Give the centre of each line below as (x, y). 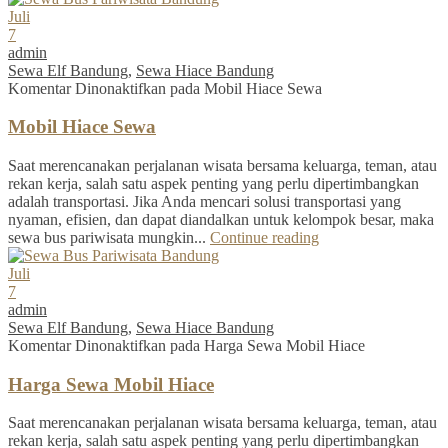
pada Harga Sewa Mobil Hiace (265, 346)
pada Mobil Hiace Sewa (244, 88)
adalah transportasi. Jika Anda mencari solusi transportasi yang (204, 202)
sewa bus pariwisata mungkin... (109, 238)
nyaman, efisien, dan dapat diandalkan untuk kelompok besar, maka (221, 220)
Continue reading (264, 238)
